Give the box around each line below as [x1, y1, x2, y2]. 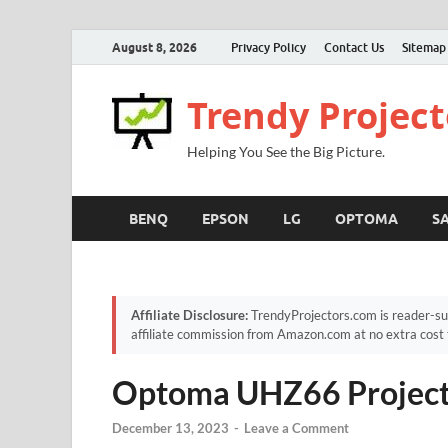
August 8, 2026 [112, 39, 197, 55]
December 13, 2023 [112, 420, 229, 437]
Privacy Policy [231, 39, 306, 55]
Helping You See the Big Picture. [187, 143, 385, 160]
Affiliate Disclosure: [131, 307, 248, 323]
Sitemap [402, 39, 446, 55]
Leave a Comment [244, 420, 349, 437]
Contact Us [324, 39, 384, 55]
